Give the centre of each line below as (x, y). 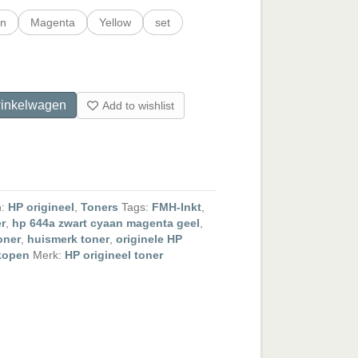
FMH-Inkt (176, 207)
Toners (99, 207)
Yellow (115, 22)
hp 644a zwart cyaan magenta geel (105, 223)
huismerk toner (68, 239)
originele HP (149, 239)
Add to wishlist (139, 106)
